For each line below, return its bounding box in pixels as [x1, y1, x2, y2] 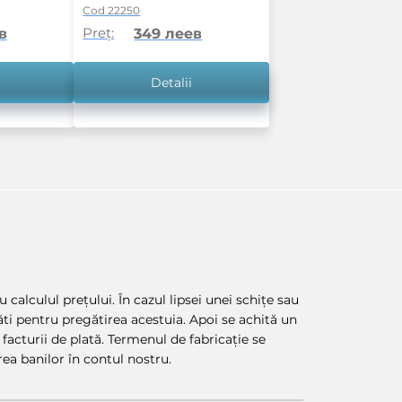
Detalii [151, 74, 193, 92]
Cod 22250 [83, 4, 141, 18]
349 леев [134, 25, 203, 43]
